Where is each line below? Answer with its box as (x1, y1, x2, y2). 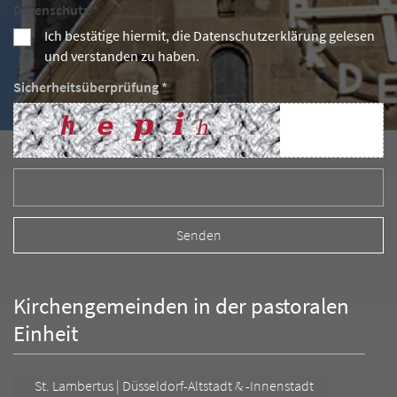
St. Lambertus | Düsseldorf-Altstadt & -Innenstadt (35, 378, 314, 395)
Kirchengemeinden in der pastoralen (13, 291, 349, 320)
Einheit (13, 318, 78, 347)
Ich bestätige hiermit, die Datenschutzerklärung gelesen (44, 27, 375, 44)
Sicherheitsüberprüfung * (13, 78, 167, 96)
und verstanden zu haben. (44, 47, 199, 65)
